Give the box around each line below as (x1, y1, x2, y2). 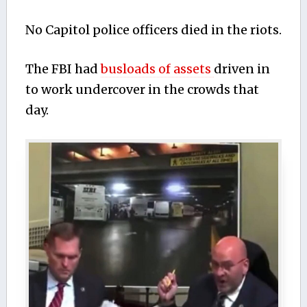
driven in (213, 61, 270, 77)
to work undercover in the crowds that (25, 82, 259, 98)
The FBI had (25, 61, 101, 77)
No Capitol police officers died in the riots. (25, 22, 282, 38)
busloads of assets (100, 61, 214, 77)
